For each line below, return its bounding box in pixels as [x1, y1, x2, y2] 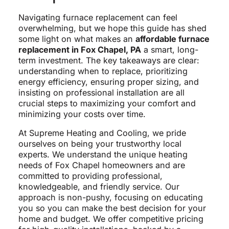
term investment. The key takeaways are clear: [18, 55, 199, 66]
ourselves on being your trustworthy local [18, 139, 181, 149]
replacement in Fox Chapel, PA [18, 44, 141, 55]
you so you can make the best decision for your [18, 203, 206, 214]
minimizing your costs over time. [18, 109, 146, 120]
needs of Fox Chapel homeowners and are [18, 160, 185, 171]
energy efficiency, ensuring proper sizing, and [18, 77, 199, 87]
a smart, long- [141, 44, 198, 55]
